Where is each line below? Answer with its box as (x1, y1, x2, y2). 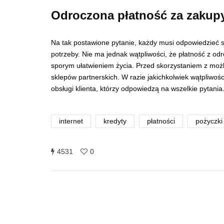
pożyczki (195, 117, 222, 125)
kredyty (103, 117, 126, 125)
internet (59, 117, 83, 125)
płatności (147, 117, 175, 125)
